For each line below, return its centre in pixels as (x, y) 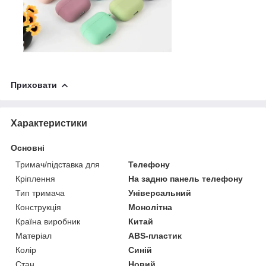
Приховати (34, 85)
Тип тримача (40, 193)
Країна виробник (48, 221)
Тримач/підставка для (58, 164)
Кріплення (35, 178)
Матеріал (34, 235)
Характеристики (49, 123)
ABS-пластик (155, 235)
